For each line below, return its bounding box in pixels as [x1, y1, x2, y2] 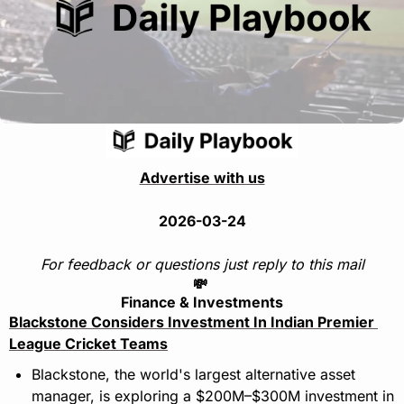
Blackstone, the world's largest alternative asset [32, 365, 355, 384]
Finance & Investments [121, 293, 283, 312]
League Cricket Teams [9, 335, 168, 353]
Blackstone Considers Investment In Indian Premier [9, 313, 374, 332]
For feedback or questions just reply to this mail [40, 255, 364, 274]
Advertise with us [139, 169, 265, 188]
